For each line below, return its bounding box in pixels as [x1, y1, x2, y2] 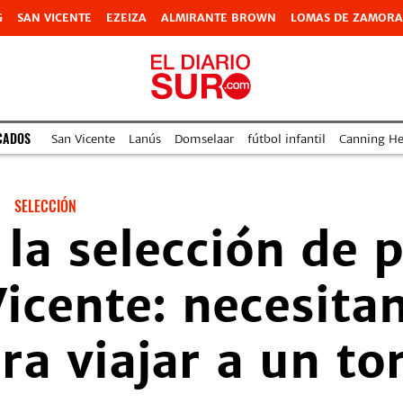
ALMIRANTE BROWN [161, 11, 276, 24]
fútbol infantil [247, 130, 326, 147]
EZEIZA [106, 11, 147, 24]
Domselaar [175, 130, 234, 147]
